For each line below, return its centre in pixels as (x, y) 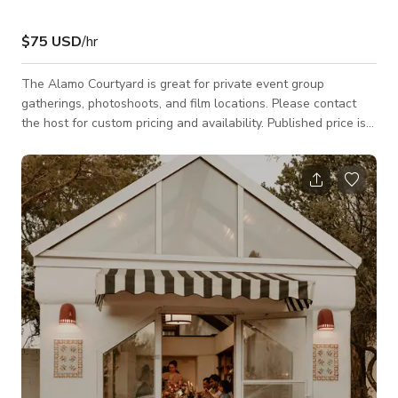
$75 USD (52, 41)
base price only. (65, 142)
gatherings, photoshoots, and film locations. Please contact (147, 103)
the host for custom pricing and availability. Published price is (194, 123)
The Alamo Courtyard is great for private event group (173, 84)
